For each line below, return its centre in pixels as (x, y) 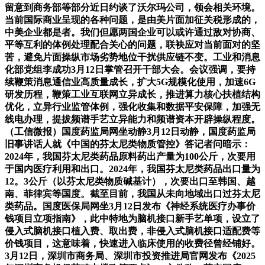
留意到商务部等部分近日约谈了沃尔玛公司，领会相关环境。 (132, 8)
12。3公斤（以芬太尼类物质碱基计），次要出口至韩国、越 (130, 182)
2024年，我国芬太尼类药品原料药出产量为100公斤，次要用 (130, 157)
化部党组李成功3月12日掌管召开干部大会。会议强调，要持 (130, 70)
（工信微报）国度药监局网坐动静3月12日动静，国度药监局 (130, 132)
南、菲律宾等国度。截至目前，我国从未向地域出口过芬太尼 (132, 194)
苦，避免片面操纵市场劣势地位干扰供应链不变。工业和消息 (132, 57)
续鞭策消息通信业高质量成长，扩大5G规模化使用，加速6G (130, 82)
